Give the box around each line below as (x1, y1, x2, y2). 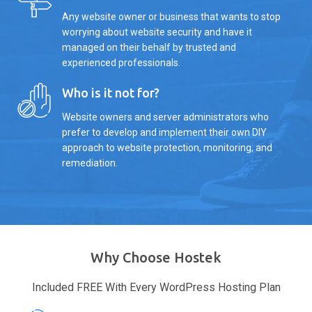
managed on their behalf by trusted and (61, 41, 236, 53)
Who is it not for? (61, 85, 159, 100)
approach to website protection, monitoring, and (61, 141, 272, 153)
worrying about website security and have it (61, 26, 252, 38)
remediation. (61, 157, 118, 169)
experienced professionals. (61, 56, 180, 68)
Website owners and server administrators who (61, 111, 269, 123)
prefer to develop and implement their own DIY (61, 126, 267, 138)
